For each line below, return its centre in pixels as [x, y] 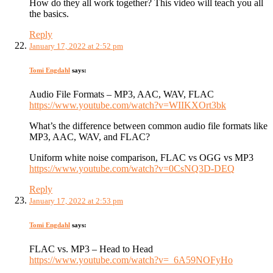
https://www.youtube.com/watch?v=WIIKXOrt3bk [128, 105]
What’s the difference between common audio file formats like [148, 126]
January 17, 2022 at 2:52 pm [76, 46]
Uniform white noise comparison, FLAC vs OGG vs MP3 [141, 157]
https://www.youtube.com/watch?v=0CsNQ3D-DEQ [132, 168]
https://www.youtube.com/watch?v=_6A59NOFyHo [131, 260]
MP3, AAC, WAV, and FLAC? [90, 136]
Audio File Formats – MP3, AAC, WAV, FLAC [122, 94]
